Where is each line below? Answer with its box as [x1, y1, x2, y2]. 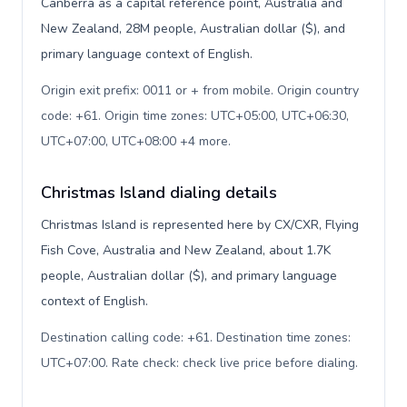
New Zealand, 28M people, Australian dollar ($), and [41, 20, 345, 37]
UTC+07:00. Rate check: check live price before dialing [41, 354, 355, 372]
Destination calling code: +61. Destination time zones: [41, 329, 351, 346]
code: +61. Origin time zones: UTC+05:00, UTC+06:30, [41, 107, 349, 124]
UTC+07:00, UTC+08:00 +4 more [41, 133, 228, 150]
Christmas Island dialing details [41, 182, 277, 203]
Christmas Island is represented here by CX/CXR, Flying [41, 216, 359, 233]
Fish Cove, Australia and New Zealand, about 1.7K [41, 242, 331, 259]
